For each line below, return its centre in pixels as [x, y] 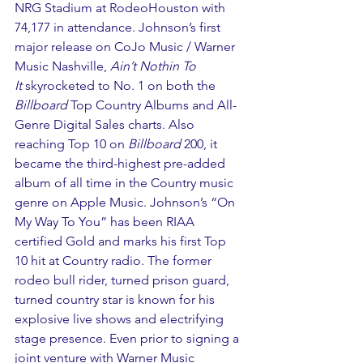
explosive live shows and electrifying [121, 318]
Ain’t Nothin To [155, 66]
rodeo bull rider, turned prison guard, [124, 280]
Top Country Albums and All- [152, 105]
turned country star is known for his [116, 299]
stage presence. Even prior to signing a [128, 338]
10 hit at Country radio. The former [115, 260]
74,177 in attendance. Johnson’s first [119, 27]
